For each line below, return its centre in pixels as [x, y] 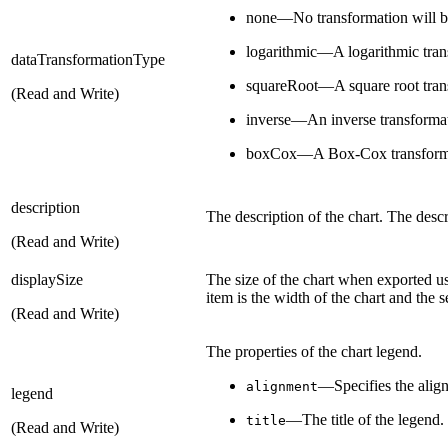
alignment [282, 386]
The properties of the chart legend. [314, 351]
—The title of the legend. [365, 419]
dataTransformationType [88, 59]
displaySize [47, 279]
